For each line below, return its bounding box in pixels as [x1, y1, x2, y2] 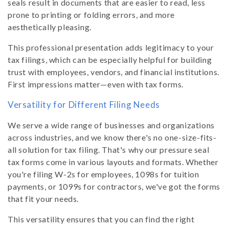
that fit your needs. [8, 194, 79, 204]
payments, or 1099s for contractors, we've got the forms [8, 181, 221, 192]
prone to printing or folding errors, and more [8, 10, 175, 20]
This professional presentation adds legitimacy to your [8, 42, 214, 53]
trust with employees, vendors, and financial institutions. [8, 67, 219, 77]
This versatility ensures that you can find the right [8, 214, 195, 224]
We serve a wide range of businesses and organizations [8, 120, 215, 130]
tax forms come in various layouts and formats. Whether [8, 157, 219, 167]
